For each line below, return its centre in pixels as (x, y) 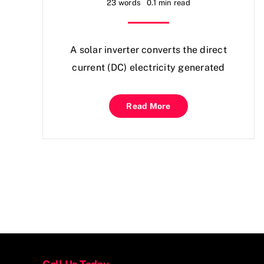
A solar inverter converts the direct (148, 50)
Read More (148, 106)
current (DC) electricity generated (148, 67)
